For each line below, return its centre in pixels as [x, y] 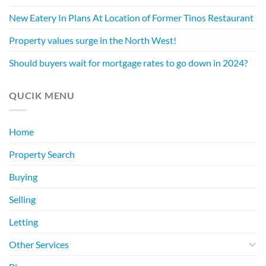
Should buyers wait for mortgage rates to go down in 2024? [128, 63]
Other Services [39, 244]
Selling [22, 199]
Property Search [42, 154]
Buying [23, 176]
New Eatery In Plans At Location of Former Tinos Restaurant [131, 18]
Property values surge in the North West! [93, 40]
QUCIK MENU [42, 96]
